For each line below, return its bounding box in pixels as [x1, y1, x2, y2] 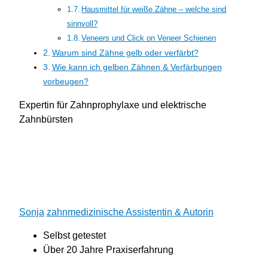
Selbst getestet [42, 230, 106, 241]
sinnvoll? [66, 20, 98, 29]
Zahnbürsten [19, 114, 73, 124]
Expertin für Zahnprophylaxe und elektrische [19, 99, 206, 110]
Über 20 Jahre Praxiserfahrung [42, 245, 173, 255]
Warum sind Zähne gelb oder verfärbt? [51, 48, 199, 58]
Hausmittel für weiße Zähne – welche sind [81, 5, 227, 14]
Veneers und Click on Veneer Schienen [81, 34, 217, 43]
